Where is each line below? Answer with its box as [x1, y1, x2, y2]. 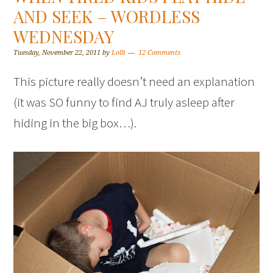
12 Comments [138, 49, 181, 57]
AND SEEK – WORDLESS [13, 5, 200, 27]
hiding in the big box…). [13, 115, 137, 131]
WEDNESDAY [13, 25, 115, 48]
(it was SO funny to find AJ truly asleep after [13, 94, 235, 110]
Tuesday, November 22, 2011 [13, 49, 101, 57]
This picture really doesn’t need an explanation [13, 73, 255, 90]
